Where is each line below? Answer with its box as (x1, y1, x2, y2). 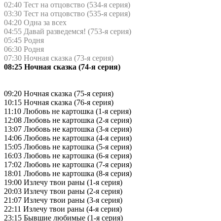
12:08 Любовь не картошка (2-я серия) (4, 115, 132, 124)
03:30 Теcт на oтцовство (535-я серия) (4, 9, 130, 18)
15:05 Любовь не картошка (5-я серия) (4, 142, 132, 151)
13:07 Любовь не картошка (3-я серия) (4, 124, 132, 133)
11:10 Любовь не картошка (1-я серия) (4, 107, 131, 115)
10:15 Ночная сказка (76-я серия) (4, 98, 113, 107)
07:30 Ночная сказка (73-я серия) (4, 53, 113, 62)
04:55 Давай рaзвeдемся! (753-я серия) (4, 27, 131, 36)
